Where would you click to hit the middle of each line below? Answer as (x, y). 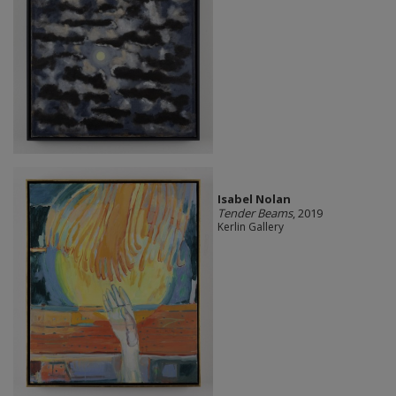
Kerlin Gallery (250, 226)
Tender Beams (255, 213)
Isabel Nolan (254, 198)
